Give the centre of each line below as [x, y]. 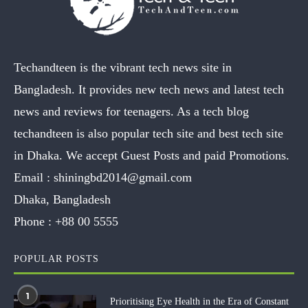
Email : [34, 177]
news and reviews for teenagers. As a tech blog [131, 111]
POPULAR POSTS [56, 259]
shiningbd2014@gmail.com [123, 177]
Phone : [34, 221]
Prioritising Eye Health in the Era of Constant [199, 301]
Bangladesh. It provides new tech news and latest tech [149, 89]
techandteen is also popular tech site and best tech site [148, 133]
